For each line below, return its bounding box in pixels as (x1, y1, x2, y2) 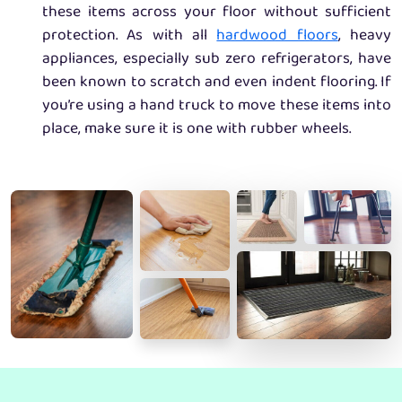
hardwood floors (216, 22, 338, 50)
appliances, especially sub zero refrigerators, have (42, 46, 391, 74)
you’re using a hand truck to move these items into (42, 92, 391, 120)
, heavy (337, 22, 392, 50)
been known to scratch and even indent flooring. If (42, 69, 391, 97)
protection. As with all (42, 22, 217, 50)
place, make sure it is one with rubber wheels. (42, 116, 352, 144)
